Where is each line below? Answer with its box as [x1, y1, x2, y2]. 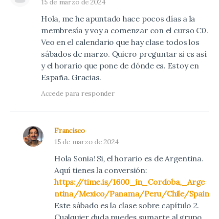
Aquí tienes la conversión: [54, 165, 147, 175]
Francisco [54, 126, 85, 135]
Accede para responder [41, 88, 115, 98]
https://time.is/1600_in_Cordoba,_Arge [54, 176, 205, 187]
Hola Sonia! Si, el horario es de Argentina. [54, 153, 203, 163]
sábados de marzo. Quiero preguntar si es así [41, 48, 207, 59]
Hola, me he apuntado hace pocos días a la [41, 13, 196, 23]
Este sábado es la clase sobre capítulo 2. [54, 200, 199, 210]
